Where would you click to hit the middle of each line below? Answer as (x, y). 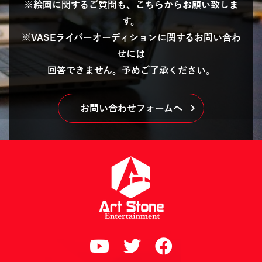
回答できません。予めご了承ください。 (131, 71)
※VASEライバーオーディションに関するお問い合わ (131, 38)
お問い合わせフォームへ (131, 109)
